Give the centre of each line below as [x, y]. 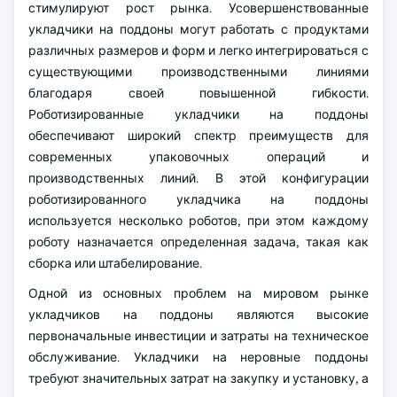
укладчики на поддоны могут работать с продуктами [198, 29]
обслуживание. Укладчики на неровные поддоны [198, 357]
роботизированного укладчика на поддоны [198, 199]
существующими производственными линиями [198, 72]
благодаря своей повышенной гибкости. [198, 93]
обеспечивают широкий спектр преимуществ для [198, 136]
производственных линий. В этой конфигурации [198, 178]
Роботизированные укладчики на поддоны [198, 114]
